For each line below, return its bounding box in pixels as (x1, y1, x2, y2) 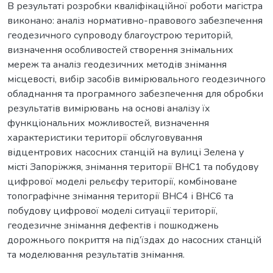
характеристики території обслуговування (7, 130, 202, 144)
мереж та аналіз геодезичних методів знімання (7, 57, 227, 71)
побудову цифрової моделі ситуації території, (7, 204, 218, 218)
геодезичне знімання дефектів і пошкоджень (7, 218, 219, 232)
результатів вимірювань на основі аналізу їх (7, 101, 210, 115)
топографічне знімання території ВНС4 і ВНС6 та (7, 189, 233, 203)
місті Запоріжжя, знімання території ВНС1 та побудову (7, 160, 258, 174)
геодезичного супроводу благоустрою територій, (7, 28, 233, 42)
